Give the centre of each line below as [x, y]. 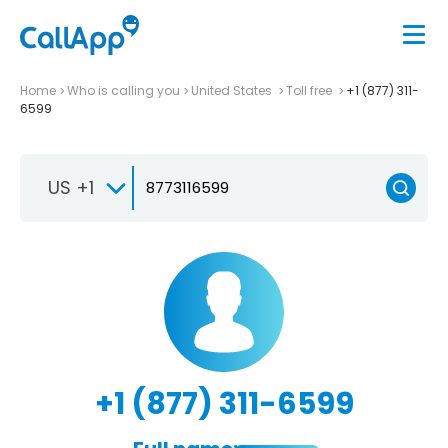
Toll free [310, 90]
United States [233, 90]
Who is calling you [123, 90]
